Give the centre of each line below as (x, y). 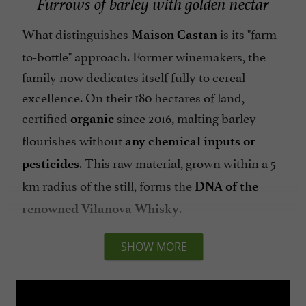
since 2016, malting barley (185, 116)
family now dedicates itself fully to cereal (134, 75)
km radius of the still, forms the (108, 184)
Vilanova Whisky (130, 208)
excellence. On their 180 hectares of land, (133, 96)
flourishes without (73, 139)
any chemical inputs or (190, 141)
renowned (50, 208)
